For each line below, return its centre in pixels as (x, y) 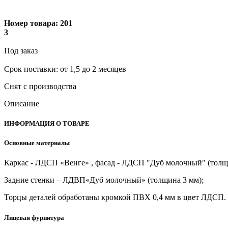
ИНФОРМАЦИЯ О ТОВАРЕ (47, 124)
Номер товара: (31, 23)
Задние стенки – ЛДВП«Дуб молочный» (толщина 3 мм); (104, 180)
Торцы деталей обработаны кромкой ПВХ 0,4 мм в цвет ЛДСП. (115, 197)
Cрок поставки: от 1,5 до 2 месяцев (65, 69)
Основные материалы (37, 143)
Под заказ (21, 50)
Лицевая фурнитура (34, 217)
